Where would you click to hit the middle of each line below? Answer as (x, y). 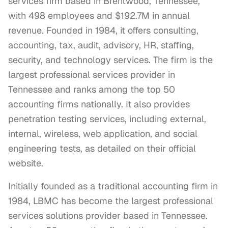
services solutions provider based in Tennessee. (108, 216)
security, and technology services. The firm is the (110, 60)
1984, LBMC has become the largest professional (111, 201)
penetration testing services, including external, (107, 119)
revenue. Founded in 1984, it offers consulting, (103, 30)
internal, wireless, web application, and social (103, 134)
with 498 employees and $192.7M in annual (99, 16)
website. (26, 163)
